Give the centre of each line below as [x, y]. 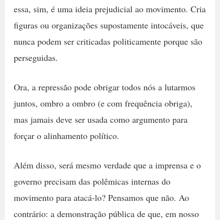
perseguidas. [36, 57]
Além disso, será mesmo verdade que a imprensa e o [107, 165]
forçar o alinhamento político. [66, 135]
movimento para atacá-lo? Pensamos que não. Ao [101, 197]
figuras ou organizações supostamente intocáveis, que [109, 25]
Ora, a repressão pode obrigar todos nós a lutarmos [104, 87]
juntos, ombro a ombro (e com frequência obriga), [103, 103]
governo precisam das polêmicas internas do [92, 181]
